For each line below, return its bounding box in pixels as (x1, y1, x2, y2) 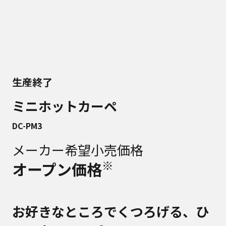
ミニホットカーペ (12, 96, 117, 115)
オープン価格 (12, 158, 102, 180)
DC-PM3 (12, 120, 42, 132)
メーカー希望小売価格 (12, 140, 143, 159)
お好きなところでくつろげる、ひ (12, 202, 209, 220)
